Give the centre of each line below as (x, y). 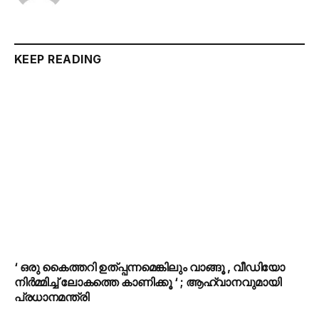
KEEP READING (58, 59)
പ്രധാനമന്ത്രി (52, 297)
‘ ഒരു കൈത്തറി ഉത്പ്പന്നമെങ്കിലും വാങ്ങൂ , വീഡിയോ (150, 267)
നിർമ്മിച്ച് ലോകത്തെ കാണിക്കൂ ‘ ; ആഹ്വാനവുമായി (148, 282)
